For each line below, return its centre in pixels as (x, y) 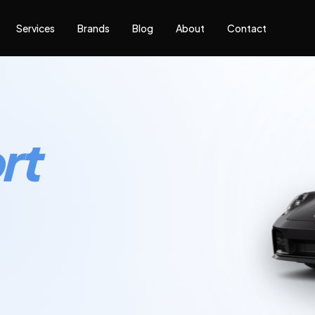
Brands (93, 28)
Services (35, 28)
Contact (246, 28)
